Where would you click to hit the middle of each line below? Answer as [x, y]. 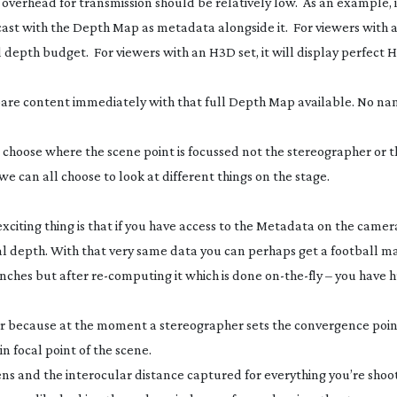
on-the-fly [294, 275]
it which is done [218, 275]
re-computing [132, 275]
